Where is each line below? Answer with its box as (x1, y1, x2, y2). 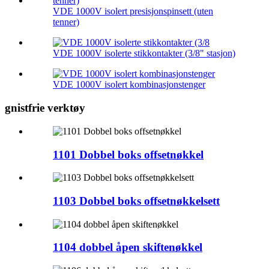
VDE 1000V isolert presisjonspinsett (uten (53, 6, 213, 17)
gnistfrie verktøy (5, 101, 85, 115)
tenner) (53, 17, 79, 28)
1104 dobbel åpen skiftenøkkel (53, 241, 202, 254)
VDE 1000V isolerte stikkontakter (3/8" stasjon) (53, 48, 235, 59)
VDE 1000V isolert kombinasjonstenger (53, 79, 205, 90)
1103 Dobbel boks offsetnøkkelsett (53, 194, 220, 207)
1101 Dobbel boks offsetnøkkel (53, 148, 204, 161)
